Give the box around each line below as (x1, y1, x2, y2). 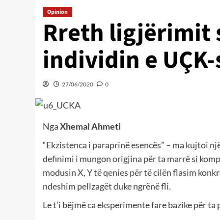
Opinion (47, 7, 68, 16)
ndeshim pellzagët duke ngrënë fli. (43, 181, 171, 192)
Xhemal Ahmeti (60, 121, 121, 132)
